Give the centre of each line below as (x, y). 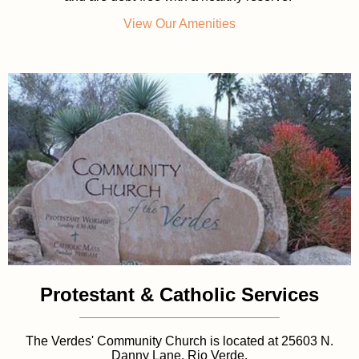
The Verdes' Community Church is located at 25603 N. (179, 341)
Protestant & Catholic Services (179, 294)
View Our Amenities (179, 23)
